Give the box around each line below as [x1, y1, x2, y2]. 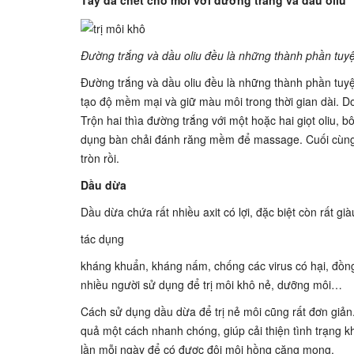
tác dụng [81, 231, 124, 247]
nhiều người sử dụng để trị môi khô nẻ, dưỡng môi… [81, 277, 342, 293]
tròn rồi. [81, 150, 119, 167]
